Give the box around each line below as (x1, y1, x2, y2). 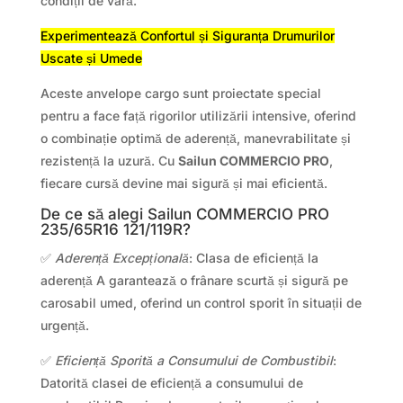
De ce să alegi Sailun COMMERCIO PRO (40, 205, 329, 224)
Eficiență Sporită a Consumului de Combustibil (54, 353, 333, 369)
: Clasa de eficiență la (188, 250, 318, 266)
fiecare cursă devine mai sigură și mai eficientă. (40, 175, 327, 192)
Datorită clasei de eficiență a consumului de (40, 375, 303, 391)
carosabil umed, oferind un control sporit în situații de (40, 295, 362, 311)
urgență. (40, 318, 89, 334)
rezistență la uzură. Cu (40, 153, 178, 169)
